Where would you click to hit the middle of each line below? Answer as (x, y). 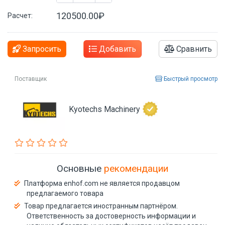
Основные (80, 168)
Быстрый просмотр (190, 79)
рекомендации (136, 168)
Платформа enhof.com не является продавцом (102, 183)
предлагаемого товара (65, 193)
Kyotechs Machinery (104, 109)
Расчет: (20, 15)
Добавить (117, 49)
